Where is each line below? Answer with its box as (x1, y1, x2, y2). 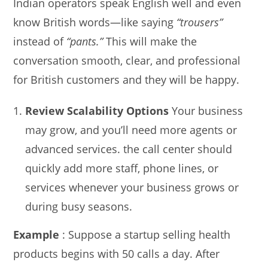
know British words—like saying (13, 14, 177, 29)
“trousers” (176, 14, 223, 29)
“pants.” (66, 33, 103, 48)
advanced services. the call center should (25, 141, 233, 156)
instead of (13, 33, 67, 48)
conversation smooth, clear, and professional (13, 53, 241, 68)
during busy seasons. (25, 199, 133, 214)
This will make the (103, 33, 197, 48)
